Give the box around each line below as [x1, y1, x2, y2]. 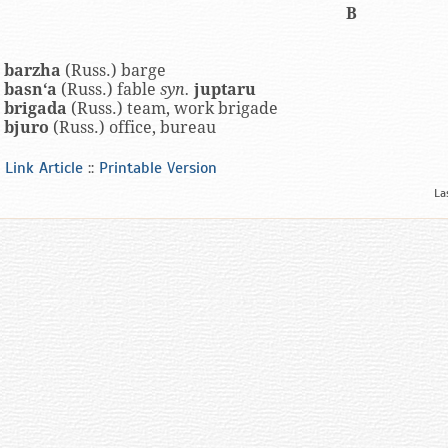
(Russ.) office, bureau [49, 118, 216, 137]
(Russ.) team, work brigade [67, 99, 278, 118]
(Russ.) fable [57, 80, 160, 99]
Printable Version [99, 158, 217, 178]
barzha [4, 61, 61, 80]
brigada [4, 99, 67, 118]
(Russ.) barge [61, 61, 166, 80]
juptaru [194, 80, 256, 99]
